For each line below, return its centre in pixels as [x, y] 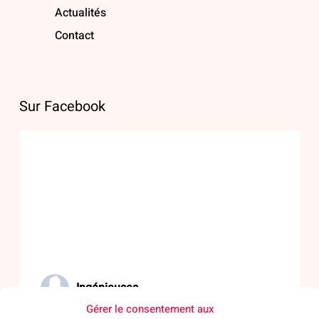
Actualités [80, 13]
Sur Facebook [62, 107]
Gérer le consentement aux [150, 309]
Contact [74, 36]
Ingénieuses [107, 288]
